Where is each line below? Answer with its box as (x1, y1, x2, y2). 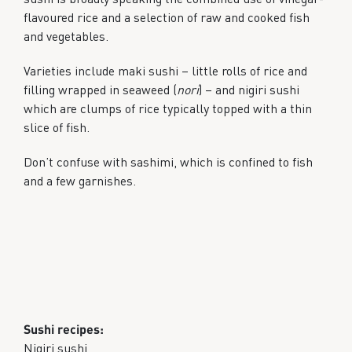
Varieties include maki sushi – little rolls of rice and (24, 62, 307, 79)
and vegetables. (24, 27, 108, 44)
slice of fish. (24, 119, 90, 135)
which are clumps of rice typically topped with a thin (24, 100, 312, 116)
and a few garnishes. (24, 172, 136, 189)
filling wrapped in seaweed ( (24, 81, 177, 97)
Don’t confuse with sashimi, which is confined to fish (24, 153, 313, 170)
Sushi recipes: (24, 321, 104, 337)
